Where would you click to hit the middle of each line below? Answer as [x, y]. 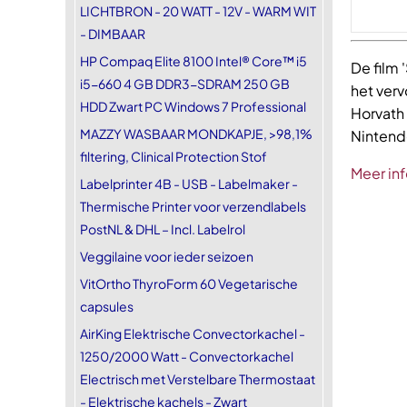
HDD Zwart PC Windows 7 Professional [193, 106]
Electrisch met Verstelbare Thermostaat [198, 379]
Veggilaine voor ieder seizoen [167, 256]
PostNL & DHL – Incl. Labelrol [163, 229]
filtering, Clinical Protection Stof [174, 156]
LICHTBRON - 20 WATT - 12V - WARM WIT [198, 11]
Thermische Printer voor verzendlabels [193, 206]
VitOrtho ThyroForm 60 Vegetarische [189, 283]
